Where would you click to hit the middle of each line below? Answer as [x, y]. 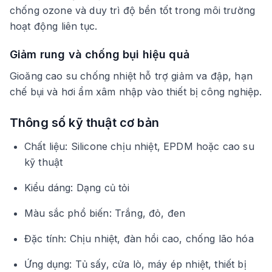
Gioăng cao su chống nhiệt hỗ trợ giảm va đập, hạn [131, 76]
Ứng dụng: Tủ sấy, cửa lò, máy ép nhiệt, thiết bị [135, 264]
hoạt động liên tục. [54, 26]
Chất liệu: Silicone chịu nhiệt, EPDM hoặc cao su [139, 146]
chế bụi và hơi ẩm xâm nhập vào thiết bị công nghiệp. [136, 91]
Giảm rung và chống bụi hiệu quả [100, 54]
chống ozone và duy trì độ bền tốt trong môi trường [132, 10]
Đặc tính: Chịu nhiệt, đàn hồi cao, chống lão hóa [139, 238]
